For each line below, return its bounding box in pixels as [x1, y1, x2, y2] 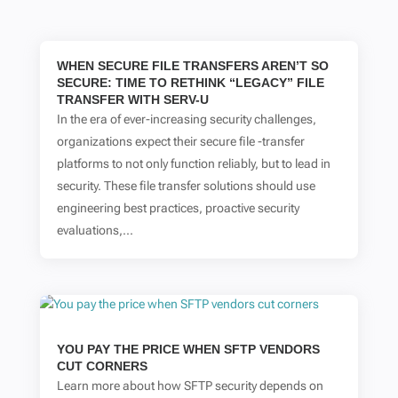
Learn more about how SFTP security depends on [56, 378, 323, 394]
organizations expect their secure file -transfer [56, 134, 307, 149]
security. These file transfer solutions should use [56, 179, 315, 194]
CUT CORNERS [56, 359, 147, 374]
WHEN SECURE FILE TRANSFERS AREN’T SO [56, 59, 329, 74]
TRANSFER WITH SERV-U [56, 92, 209, 107]
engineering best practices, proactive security [56, 201, 299, 216]
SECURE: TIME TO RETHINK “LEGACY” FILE [56, 76, 324, 91]
